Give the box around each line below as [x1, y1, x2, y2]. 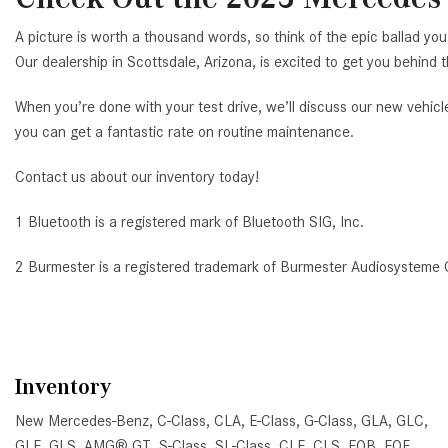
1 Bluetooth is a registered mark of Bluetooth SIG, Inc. [15, 212, 364, 231]
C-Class [157, 412, 206, 430]
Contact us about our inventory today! [15, 167, 259, 186]
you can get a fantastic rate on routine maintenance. [15, 122, 354, 141]
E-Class [249, 412, 296, 430]
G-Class [304, 412, 353, 430]
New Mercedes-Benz [15, 412, 149, 430]
